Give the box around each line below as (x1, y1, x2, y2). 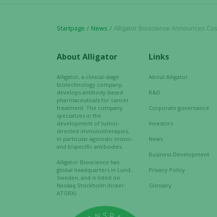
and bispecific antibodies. (57, 143, 123, 150)
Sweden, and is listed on (57, 174, 120, 181)
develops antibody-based (57, 89, 123, 96)
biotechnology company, (57, 81, 123, 88)
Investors (149, 120, 173, 127)
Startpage (57, 24, 85, 32)
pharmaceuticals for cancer (57, 96, 129, 104)
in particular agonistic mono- (57, 135, 133, 142)
